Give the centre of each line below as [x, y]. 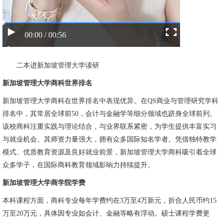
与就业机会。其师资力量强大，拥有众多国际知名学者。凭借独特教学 [110, 139]
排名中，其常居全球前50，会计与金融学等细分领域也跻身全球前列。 [110, 114]
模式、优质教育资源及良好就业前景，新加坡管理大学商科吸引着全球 [110, 152]
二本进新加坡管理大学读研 [58, 65]
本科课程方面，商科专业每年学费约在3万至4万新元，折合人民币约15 [110, 201]
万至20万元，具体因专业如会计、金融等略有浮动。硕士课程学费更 [106, 213]
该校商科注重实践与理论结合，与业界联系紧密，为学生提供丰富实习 [110, 127]
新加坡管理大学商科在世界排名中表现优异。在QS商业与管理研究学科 [110, 101]
